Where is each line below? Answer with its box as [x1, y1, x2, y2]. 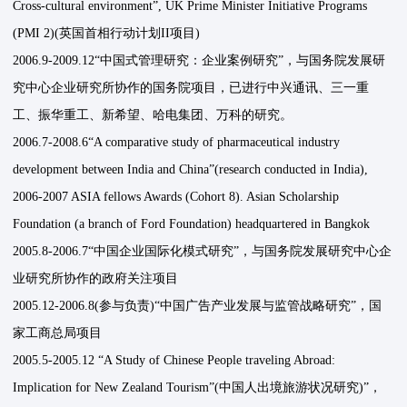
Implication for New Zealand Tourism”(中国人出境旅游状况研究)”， [13, 381, 382, 395]
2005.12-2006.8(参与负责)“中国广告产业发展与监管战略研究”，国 [13, 299, 382, 313]
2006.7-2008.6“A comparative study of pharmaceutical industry [13, 135, 341, 150]
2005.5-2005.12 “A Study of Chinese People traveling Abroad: [13, 353, 336, 368]
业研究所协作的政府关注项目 [13, 272, 179, 286]
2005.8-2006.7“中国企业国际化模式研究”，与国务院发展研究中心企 [13, 244, 392, 259]
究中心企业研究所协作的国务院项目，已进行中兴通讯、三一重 [13, 81, 370, 95]
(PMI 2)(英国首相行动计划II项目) [13, 26, 201, 41]
